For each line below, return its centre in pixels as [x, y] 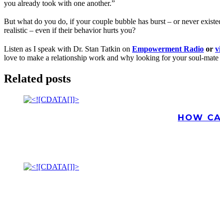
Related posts [37, 78]
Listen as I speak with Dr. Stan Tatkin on [68, 49]
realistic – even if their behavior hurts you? [70, 30]
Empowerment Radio [168, 49]
